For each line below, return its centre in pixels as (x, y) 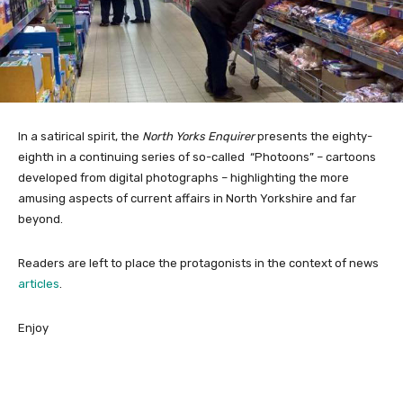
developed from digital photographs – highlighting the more (184, 178)
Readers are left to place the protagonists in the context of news (198, 264)
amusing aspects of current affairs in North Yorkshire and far (187, 199)
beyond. (40, 219)
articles (39, 284)
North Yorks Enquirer (198, 137)
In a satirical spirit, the (80, 137)
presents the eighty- (313, 137)
